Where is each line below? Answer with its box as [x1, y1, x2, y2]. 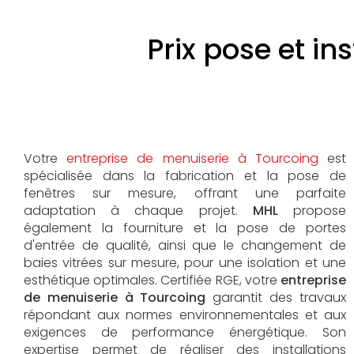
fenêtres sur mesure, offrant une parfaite [24, 184, 346, 202]
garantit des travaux [205, 288, 346, 307]
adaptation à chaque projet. [24, 201, 253, 220]
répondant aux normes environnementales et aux [24, 306, 346, 324]
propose [293, 201, 346, 220]
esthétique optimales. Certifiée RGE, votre [24, 271, 281, 289]
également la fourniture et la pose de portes [24, 219, 346, 237]
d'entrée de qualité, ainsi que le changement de [24, 236, 346, 254]
